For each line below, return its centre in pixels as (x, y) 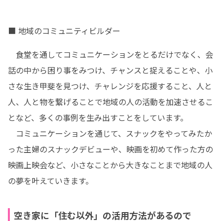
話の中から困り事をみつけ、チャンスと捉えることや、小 (110, 70)
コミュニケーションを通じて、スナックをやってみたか (110, 133)
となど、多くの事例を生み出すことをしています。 (98, 117)
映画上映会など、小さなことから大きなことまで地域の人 (110, 165)
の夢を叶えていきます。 (51, 181)
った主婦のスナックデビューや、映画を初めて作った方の (110, 149)
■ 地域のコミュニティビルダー (64, 31)
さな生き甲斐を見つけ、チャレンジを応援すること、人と (110, 86)
